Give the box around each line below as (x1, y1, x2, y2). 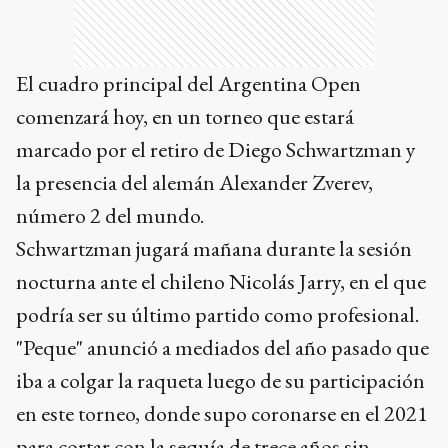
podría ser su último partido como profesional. (16, 299, 419, 329)
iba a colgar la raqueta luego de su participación (16, 365, 425, 395)
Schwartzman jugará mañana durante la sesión (16, 233, 412, 263)
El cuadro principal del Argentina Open (16, 68, 361, 98)
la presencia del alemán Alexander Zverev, (16, 167, 373, 197)
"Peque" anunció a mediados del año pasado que (16, 332, 429, 362)
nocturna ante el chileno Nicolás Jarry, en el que (16, 266, 426, 296)
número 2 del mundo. (16, 200, 204, 230)
